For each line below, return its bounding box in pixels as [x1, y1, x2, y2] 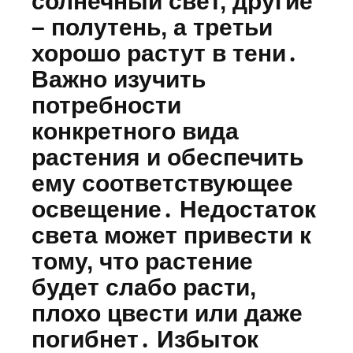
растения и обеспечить [32, 144, 303, 171]
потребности [32, 92, 181, 119]
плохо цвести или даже [32, 300, 303, 327]
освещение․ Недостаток [32, 196, 316, 223]
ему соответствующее [32, 170, 293, 197]
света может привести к [32, 222, 311, 249]
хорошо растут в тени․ [32, 40, 298, 67]
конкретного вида [32, 118, 239, 145]
